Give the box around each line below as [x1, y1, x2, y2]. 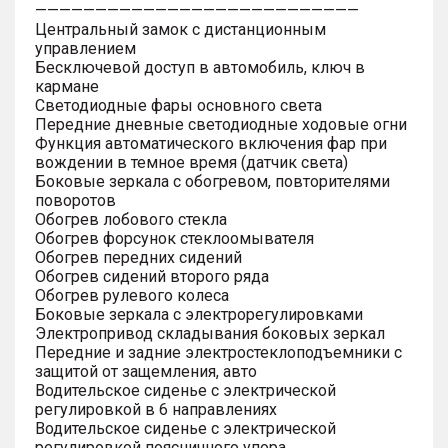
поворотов [35, 190, 116, 210]
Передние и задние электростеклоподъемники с [35, 342, 402, 362]
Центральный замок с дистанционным [35, 19, 326, 39]
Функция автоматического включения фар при [35, 133, 387, 153]
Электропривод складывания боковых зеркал [35, 323, 385, 343]
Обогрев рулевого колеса [35, 285, 229, 305]
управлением [35, 38, 136, 58]
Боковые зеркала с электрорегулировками [35, 304, 363, 324]
